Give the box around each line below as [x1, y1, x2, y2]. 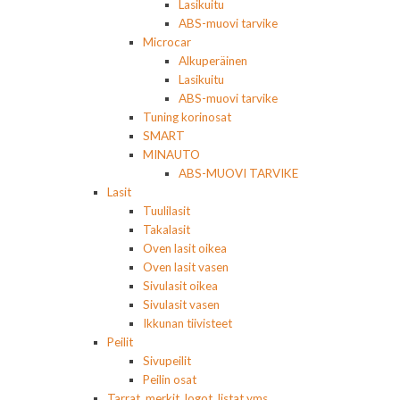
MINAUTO [143, 146, 200, 162]
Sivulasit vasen [143, 296, 220, 312]
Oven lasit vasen [143, 259, 229, 274]
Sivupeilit [143, 353, 191, 368]
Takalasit [143, 221, 190, 237]
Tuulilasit [143, 203, 190, 218]
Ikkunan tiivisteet [143, 315, 232, 330]
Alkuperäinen [179, 53, 247, 68]
